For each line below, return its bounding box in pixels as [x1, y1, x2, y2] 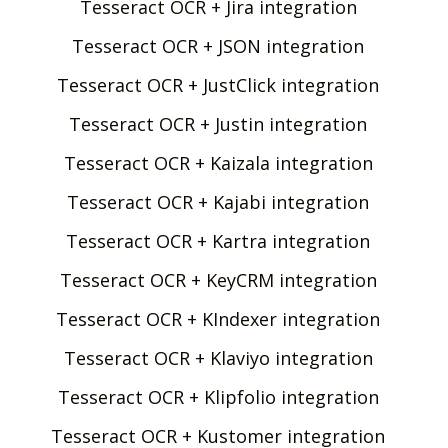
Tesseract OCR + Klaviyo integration [63, 345, 373, 370]
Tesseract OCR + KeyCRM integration [59, 267, 377, 292]
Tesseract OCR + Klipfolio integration [57, 384, 379, 409]
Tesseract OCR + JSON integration [72, 33, 364, 58]
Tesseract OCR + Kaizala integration [63, 150, 373, 175]
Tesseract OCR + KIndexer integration [56, 306, 380, 331]
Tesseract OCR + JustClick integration [57, 72, 379, 97]
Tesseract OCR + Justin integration [69, 111, 367, 136]
